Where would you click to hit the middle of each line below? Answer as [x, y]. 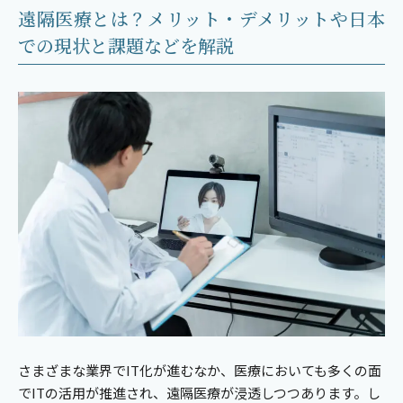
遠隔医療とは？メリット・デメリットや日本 [201, 18]
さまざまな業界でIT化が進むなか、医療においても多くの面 [200, 370]
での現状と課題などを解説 [126, 45]
